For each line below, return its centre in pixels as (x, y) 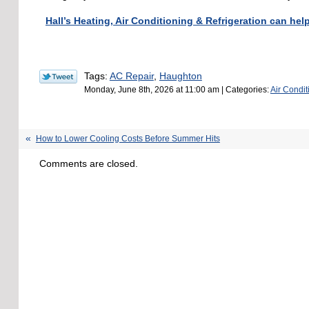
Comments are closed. (88, 163)
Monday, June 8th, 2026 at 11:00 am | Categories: (177, 89)
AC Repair (131, 76)
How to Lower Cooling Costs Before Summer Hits (128, 138)
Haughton (180, 76)
